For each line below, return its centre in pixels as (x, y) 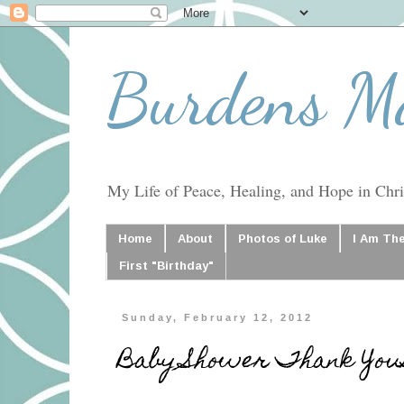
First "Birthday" (166, 266)
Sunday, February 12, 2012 (218, 318)
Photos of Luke (283, 238)
